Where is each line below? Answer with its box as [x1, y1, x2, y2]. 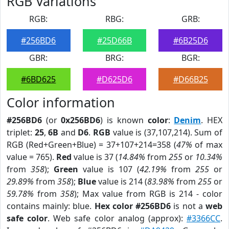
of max [192, 139, 223, 150]
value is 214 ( [96, 176, 147, 187]
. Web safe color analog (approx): [48, 213, 187, 224]
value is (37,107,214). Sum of [110, 127, 223, 138]
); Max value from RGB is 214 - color [74, 188, 222, 199]
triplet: [7, 127, 35, 138]
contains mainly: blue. [7, 200, 95, 212]
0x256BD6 [61, 114, 101, 126]
